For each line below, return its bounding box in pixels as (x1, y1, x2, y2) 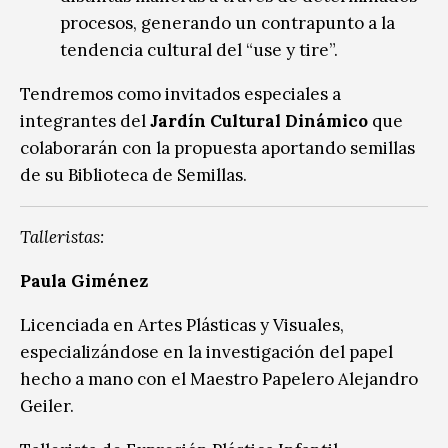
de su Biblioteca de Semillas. (20, 163, 247, 186)
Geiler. (20, 394, 74, 417)
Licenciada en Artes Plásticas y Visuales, (20, 313, 344, 336)
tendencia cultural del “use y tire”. (60, 38, 338, 61)
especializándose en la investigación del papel (20, 340, 393, 363)
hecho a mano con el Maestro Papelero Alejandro (20, 367, 418, 390)
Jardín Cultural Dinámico (150, 109, 368, 132)
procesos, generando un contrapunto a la (60, 11, 395, 34)
